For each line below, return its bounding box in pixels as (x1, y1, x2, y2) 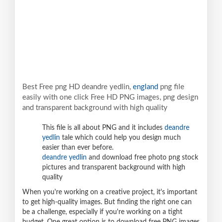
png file (158, 83, 184, 91)
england (133, 83, 158, 91)
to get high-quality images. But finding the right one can (22, 199, 192, 206)
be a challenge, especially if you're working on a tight (22, 209, 182, 216)
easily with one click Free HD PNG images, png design (22, 94, 198, 102)
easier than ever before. (42, 144, 113, 152)
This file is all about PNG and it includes (42, 124, 165, 132)
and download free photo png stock (87, 154, 198, 162)
